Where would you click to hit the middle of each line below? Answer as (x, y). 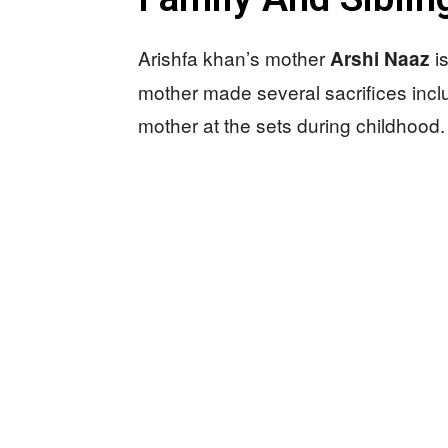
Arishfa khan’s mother (234, 57)
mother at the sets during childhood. (291, 124)
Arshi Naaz (380, 58)
